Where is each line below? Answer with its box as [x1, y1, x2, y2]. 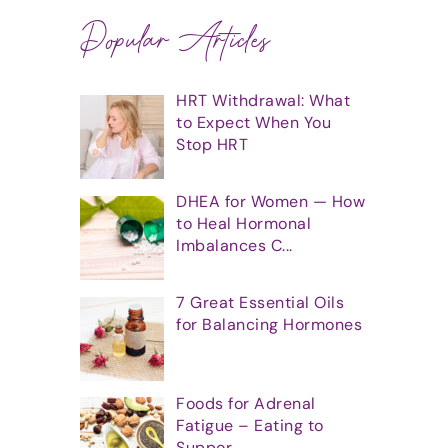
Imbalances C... [176, 235, 293, 257]
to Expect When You [176, 112, 331, 134]
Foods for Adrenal [176, 392, 316, 414]
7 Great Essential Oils [176, 291, 344, 313]
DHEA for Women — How [176, 191, 365, 213]
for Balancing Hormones [176, 313, 362, 335]
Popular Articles [80, 13, 271, 70]
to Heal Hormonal [176, 213, 311, 235]
